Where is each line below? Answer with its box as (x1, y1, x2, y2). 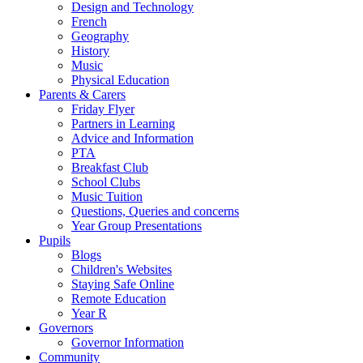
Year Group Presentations (71, 219, 202, 233)
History (71, 44, 109, 58)
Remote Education (71, 292, 166, 305)
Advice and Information (71, 131, 194, 145)
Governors (39, 321, 93, 335)
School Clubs (71, 175, 140, 189)
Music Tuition (71, 190, 143, 203)
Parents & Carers (39, 88, 126, 101)
